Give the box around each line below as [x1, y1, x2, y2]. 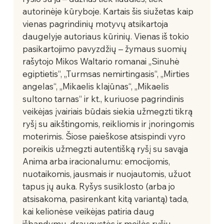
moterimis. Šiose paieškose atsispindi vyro [22, 130, 187, 141]
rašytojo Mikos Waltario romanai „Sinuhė [22, 55, 181, 66]
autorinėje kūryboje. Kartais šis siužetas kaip [22, 5, 195, 16]
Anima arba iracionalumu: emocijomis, [22, 155, 172, 166]
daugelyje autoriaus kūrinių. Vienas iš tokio [22, 30, 191, 41]
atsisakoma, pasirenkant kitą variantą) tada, [22, 193, 190, 204]
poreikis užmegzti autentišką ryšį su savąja [22, 143, 190, 154]
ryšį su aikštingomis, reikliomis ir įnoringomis [22, 118, 196, 129]
